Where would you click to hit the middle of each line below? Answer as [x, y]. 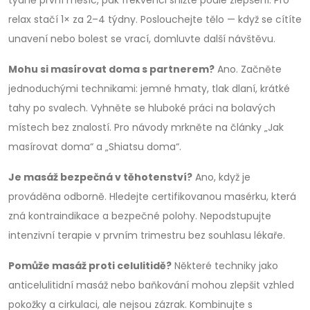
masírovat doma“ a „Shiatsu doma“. [95, 147]
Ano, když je [221, 177]
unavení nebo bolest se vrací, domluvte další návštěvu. [142, 39]
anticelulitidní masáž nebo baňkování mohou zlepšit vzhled [151, 285]
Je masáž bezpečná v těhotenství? [100, 177]
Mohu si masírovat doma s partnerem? [111, 69]
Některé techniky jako [225, 266]
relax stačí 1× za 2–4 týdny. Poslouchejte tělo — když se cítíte [155, 19]
